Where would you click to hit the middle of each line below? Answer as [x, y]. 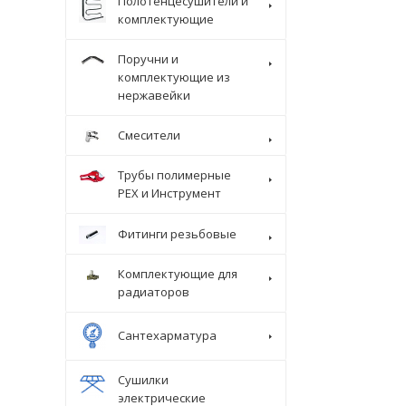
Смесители [149, 135]
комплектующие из [174, 77]
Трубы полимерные [174, 175]
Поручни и [148, 58]
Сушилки [143, 379]
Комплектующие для [178, 273]
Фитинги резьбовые [177, 233]
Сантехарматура [167, 336]
